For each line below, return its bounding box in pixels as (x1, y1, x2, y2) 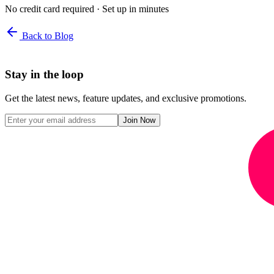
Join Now (123, 115, 155, 125)
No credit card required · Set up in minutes (5, 4, 169, 15)
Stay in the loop (5, 67, 84, 81)
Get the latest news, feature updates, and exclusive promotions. (5, 92, 246, 103)
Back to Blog (20, 31, 73, 42)
